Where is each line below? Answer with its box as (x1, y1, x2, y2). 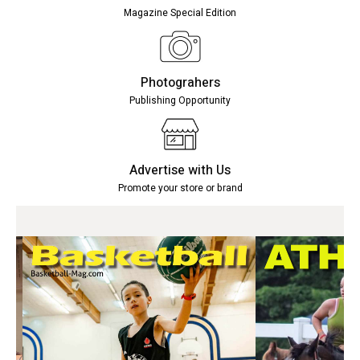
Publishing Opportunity (129, 93, 231, 108)
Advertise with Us (129, 161, 231, 180)
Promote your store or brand (117, 181, 243, 195)
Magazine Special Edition (124, 6, 236, 20)
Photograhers (140, 73, 220, 92)
